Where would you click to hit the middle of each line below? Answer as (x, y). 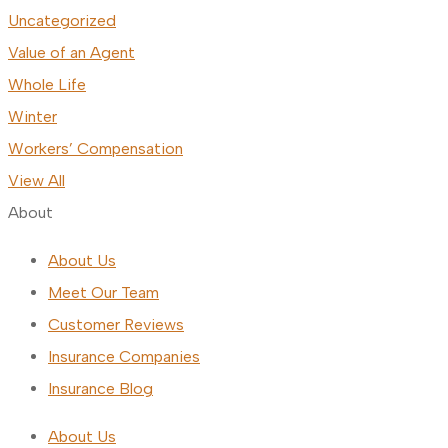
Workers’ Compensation (95, 149)
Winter (32, 117)
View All (36, 181)
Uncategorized (62, 21)
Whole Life (47, 85)
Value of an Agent (71, 53)
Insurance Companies (124, 357)
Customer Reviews (116, 325)
